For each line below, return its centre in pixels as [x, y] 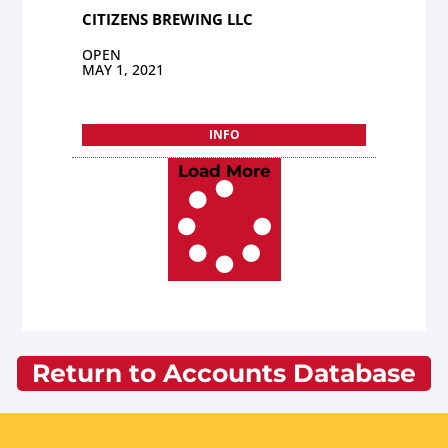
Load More [224, 170]
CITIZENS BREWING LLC [168, 18]
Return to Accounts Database [224, 372]
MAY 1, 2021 [123, 69]
